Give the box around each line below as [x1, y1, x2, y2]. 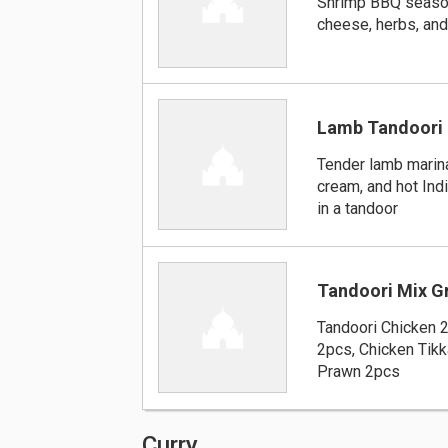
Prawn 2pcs [317, 361, 401, 381]
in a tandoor [317, 198, 399, 218]
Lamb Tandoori [317, 116, 444, 138]
